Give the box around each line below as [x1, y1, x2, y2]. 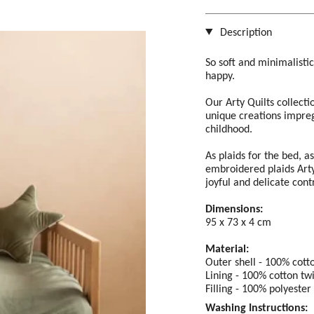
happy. [205, 68, 235, 82]
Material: [205, 241, 249, 255]
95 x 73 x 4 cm [205, 214, 271, 228]
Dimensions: [205, 201, 263, 215]
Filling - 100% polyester [205, 281, 311, 295]
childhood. [205, 121, 252, 135]
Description [217, 25, 272, 39]
